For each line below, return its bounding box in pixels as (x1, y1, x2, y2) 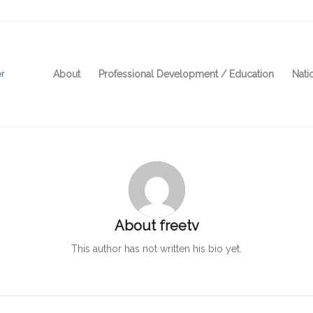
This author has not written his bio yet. (71, 242, 242, 254)
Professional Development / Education (99, 68, 274, 80)
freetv (159, 217, 199, 234)
